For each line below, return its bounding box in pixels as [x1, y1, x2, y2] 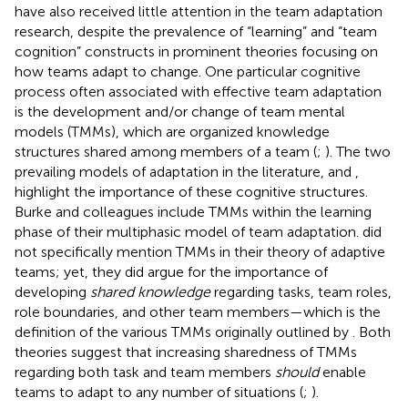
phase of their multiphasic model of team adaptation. [15, 222, 362, 240]
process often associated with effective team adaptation [15, 82, 382, 100]
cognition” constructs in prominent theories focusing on [15, 42, 378, 60]
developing [15, 282, 90, 301]
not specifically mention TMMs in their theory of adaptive [15, 242, 385, 260]
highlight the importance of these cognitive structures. [15, 182, 368, 200]
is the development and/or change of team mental [15, 102, 345, 120]
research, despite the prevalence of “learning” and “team [15, 22, 377, 40]
